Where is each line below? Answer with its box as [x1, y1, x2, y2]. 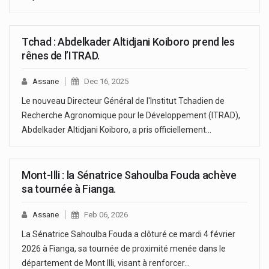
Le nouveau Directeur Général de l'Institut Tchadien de [22, 95, 225, 106]
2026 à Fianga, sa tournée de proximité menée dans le [22, 243, 226, 253]
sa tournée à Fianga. [22, 182, 116, 195]
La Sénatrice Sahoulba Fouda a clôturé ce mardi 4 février [22, 229, 235, 239]
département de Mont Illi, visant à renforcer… [22, 258, 190, 268]
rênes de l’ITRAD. [22, 49, 100, 62]
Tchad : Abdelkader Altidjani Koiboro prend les [22, 35, 235, 48]
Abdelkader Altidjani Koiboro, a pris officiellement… [22, 124, 211, 134]
